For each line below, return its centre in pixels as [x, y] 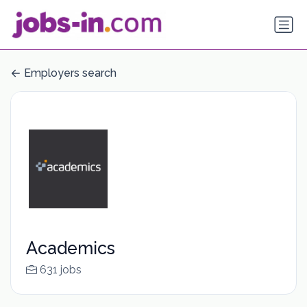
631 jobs [60, 270]
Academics [70, 248]
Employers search [70, 73]
